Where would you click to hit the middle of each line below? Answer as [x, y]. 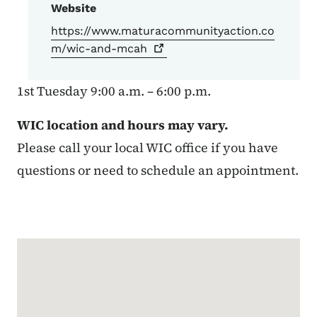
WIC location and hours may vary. [123, 125]
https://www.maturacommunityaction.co [163, 31]
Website [74, 8]
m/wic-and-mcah [99, 49]
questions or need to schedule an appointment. [158, 171]
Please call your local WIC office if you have [148, 148]
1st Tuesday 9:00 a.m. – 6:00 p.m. [114, 91]
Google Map [65, 249]
